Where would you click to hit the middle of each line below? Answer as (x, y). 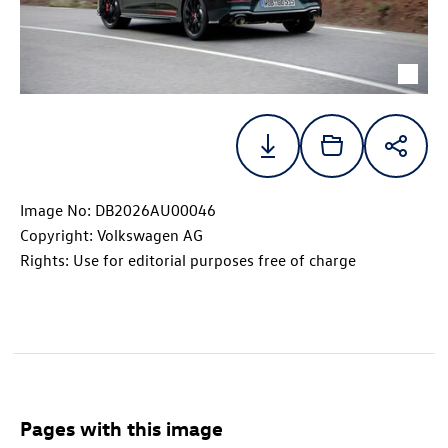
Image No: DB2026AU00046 (118, 210)
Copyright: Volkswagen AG (111, 235)
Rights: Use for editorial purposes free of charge (188, 260)
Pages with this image (121, 428)
